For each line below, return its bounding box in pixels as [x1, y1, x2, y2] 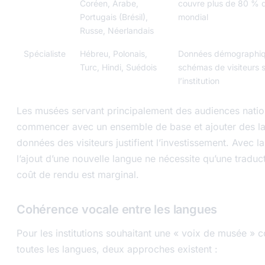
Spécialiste [24, 48, 66, 59]
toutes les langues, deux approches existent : [17, 243, 218, 255]
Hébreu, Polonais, [80, 48, 147, 59]
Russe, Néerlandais [80, 25, 154, 35]
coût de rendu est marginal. [17, 168, 139, 180]
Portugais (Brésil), [80, 11, 148, 22]
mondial [178, 11, 208, 22]
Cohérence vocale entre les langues [17, 202, 218, 216]
